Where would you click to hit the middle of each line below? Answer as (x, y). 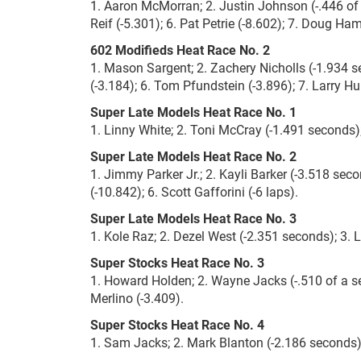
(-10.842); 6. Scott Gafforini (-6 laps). (194, 191)
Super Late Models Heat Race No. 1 (193, 112)
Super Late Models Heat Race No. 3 (193, 218)
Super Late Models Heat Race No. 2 (193, 156)
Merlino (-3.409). (137, 298)
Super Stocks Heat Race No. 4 (177, 324)
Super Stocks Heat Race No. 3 (177, 262)
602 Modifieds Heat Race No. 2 (180, 50)
